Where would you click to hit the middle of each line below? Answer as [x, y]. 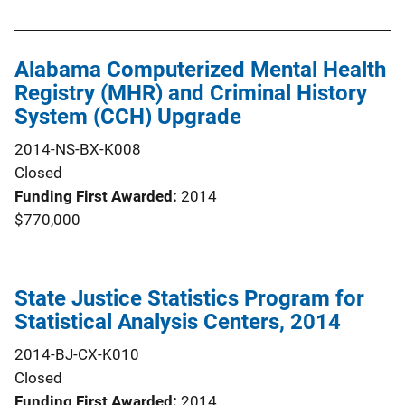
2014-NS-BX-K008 [78, 149]
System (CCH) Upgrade [128, 116]
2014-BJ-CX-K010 [77, 354]
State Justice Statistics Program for [189, 298]
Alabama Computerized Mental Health [200, 69]
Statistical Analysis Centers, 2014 [178, 321]
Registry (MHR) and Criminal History [191, 93]
